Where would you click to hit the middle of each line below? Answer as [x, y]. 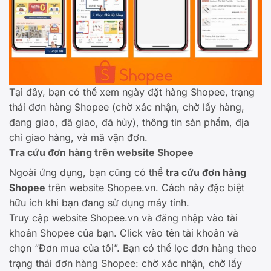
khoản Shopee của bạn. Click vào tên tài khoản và [124, 233]
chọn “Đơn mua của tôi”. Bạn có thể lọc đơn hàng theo [133, 248]
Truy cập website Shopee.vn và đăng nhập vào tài [123, 218]
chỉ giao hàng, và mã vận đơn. [78, 138]
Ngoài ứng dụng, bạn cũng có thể [87, 173]
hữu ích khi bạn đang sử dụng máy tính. [99, 203]
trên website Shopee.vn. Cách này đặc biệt [145, 188]
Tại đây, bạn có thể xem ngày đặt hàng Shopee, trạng [132, 92]
